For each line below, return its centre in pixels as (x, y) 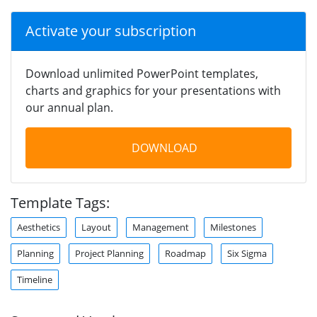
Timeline (35, 279)
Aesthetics (39, 227)
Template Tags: (60, 202)
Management (161, 227)
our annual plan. (69, 107)
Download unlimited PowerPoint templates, (142, 73)
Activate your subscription (111, 30)
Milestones (233, 227)
